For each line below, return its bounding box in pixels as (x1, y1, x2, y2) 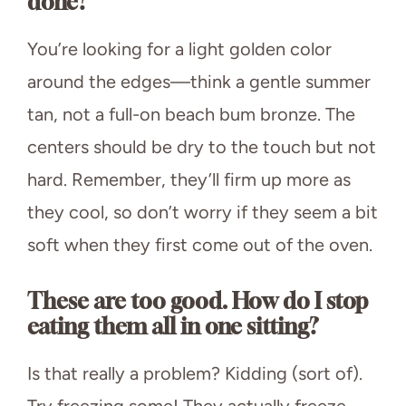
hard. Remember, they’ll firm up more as (27, 168, 351, 190)
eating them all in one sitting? (27, 313, 319, 339)
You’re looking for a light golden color (27, 37, 332, 60)
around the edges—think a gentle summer (27, 70, 371, 92)
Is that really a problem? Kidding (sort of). (27, 362, 362, 384)
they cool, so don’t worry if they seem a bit (27, 200, 378, 223)
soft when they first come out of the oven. (27, 233, 372, 256)
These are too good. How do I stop (27, 287, 368, 314)
